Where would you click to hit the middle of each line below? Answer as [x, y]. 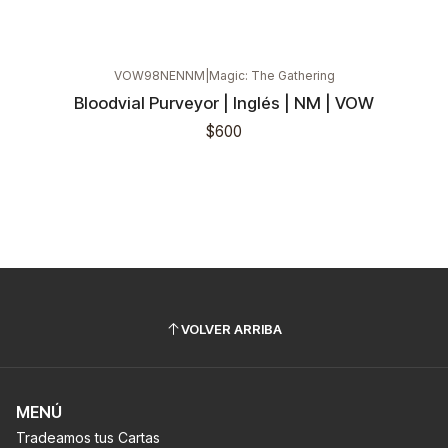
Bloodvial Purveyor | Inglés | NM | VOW [224, 103]
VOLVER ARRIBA [231, 328]
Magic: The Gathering [271, 75]
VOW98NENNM [159, 75]
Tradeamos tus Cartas [88, 437]
